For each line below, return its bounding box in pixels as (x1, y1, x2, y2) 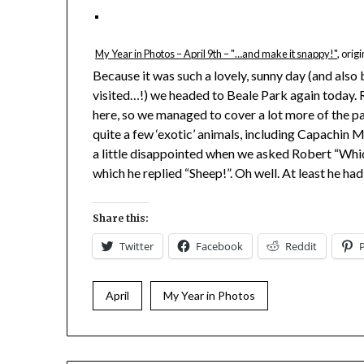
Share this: (93, 212, 149, 225)
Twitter (119, 239, 154, 254)
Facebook (196, 239, 244, 254)
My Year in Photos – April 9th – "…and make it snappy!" (95, 47, 338, 61)
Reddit (285, 239, 318, 254)
